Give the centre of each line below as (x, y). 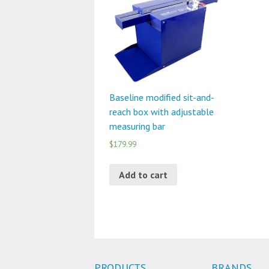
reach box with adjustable (162, 112)
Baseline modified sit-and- (162, 97)
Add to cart (143, 174)
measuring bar (137, 126)
